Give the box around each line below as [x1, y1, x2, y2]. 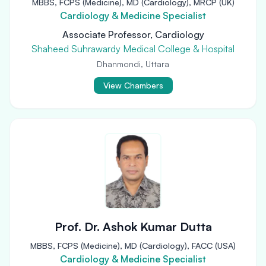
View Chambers [103, 80, 163, 90]
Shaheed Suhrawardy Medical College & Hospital [31, 43, 235, 55]
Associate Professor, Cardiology [62, 28, 204, 40]
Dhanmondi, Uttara [97, 59, 169, 69]
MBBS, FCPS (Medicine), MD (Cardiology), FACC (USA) [30, 240, 236, 251]
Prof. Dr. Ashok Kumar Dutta [54, 219, 212, 234]
